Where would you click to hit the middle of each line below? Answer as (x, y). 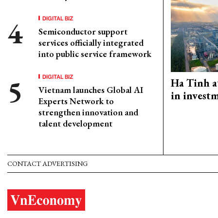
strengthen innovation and (88, 112)
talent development (75, 123)
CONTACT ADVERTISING (47, 164)
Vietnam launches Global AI (91, 90)
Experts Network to (76, 101)
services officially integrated (91, 43)
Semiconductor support (83, 31)
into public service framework (95, 54)
